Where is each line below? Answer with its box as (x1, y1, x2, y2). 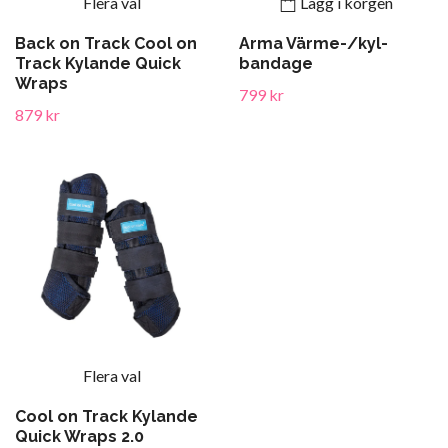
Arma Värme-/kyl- (239, 34, 388, 53)
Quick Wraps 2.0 (15, 427, 144, 446)
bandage (239, 54, 313, 73)
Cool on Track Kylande (15, 407, 198, 426)
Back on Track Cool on (15, 34, 197, 53)
